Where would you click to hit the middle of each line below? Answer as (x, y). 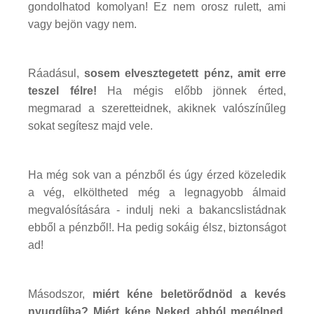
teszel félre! (62, 90)
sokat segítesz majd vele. (90, 125)
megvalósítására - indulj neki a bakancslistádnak (157, 210)
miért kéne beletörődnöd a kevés (189, 294)
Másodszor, (60, 294)
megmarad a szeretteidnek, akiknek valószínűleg (157, 108)
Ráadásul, (56, 73)
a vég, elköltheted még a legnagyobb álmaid (157, 192)
